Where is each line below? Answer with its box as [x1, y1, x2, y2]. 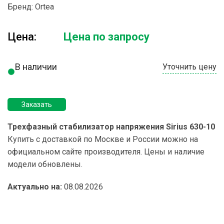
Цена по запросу [63, 30, 149, 43]
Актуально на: [7, 181, 62, 191]
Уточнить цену [162, 61, 216, 71]
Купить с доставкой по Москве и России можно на [7, 134, 198, 144]
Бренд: [7, 1, 35, 11]
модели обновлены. [7, 159, 82, 169]
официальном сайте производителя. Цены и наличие [7, 146, 204, 156]
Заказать [21, 100, 52, 108]
